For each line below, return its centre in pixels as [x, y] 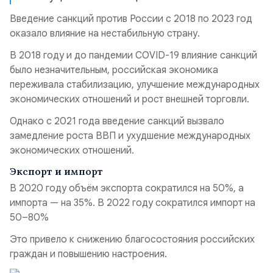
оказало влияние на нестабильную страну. [106, 34]
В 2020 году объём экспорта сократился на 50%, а [127, 188]
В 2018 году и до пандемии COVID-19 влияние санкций [133, 55]
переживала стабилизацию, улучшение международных [135, 85]
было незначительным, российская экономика [114, 70]
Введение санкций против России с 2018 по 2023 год [131, 19]
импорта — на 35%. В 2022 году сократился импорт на [133, 203]
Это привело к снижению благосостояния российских [132, 239]
